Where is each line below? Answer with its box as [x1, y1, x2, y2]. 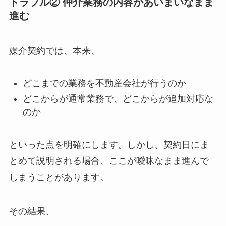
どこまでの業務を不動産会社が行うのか [22, 78, 186, 89]
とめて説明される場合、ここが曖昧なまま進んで [9, 155, 209, 166]
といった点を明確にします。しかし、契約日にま [9, 139, 209, 150]
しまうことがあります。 [9, 172, 109, 182]
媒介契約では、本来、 [9, 45, 100, 56]
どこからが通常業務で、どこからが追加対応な [22, 93, 213, 104]
